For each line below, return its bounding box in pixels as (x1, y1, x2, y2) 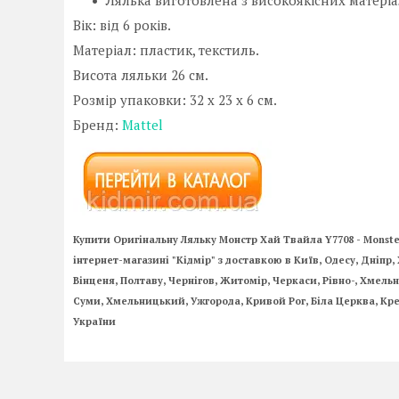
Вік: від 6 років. (73, 15, 171, 34)
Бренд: (73, 115, 122, 134)
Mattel (122, 115, 163, 134)
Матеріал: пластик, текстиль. (73, 40, 259, 59)
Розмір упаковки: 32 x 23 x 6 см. (73, 90, 277, 109)
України (73, 314, 116, 328)
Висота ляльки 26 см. (73, 65, 208, 84)
